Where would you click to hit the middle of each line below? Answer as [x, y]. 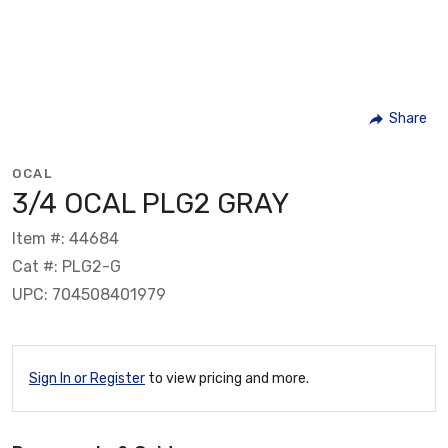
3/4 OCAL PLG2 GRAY [150, 203]
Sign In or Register [87, 378]
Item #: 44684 [65, 238]
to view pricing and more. [227, 378]
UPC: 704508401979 [89, 294]
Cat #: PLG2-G [66, 266]
